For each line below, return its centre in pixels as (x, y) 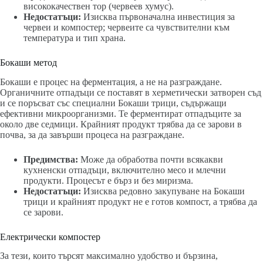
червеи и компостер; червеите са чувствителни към (127, 27)
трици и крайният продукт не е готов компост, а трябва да (140, 201)
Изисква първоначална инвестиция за (158, 16)
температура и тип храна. (75, 38)
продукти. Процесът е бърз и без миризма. (108, 180)
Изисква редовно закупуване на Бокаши (163, 191)
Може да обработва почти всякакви (151, 159)
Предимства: (51, 159)
